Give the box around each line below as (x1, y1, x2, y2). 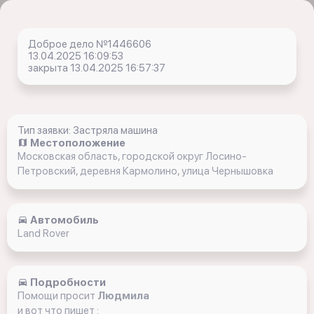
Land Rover (18, 227, 69, 240)
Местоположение (28, 137, 125, 149)
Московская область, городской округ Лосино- (18, 150, 247, 163)
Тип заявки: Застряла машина (18, 124, 158, 137)
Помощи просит (18, 289, 97, 302)
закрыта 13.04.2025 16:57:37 (28, 62, 165, 74)
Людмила (97, 289, 149, 302)
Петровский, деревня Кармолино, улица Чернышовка (18, 165, 273, 177)
